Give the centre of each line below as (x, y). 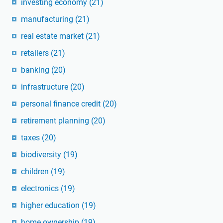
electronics (41, 189)
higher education (51, 206)
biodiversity (42, 155)
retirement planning (56, 121)
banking (36, 70)
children (36, 172)
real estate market (53, 36)
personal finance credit (62, 104)
